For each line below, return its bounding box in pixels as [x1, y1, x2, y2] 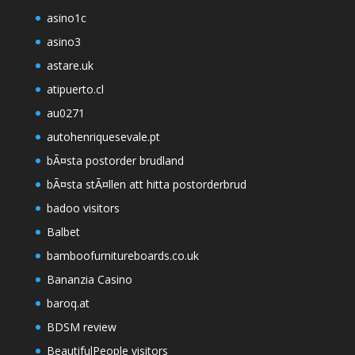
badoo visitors [46, 200, 120, 216]
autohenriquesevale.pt [46, 129, 160, 145]
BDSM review [46, 319, 116, 335]
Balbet [46, 224, 80, 240]
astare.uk [46, 58, 94, 74]
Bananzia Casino [46, 272, 132, 288]
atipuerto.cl [46, 82, 104, 97]
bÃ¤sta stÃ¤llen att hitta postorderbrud [46, 177, 246, 193]
